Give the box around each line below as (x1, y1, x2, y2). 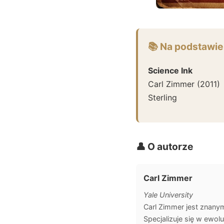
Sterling (148, 92, 177, 102)
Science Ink (148, 65, 192, 75)
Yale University (143, 190, 193, 199)
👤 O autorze (136, 140, 193, 152)
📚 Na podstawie (148, 40, 223, 52)
